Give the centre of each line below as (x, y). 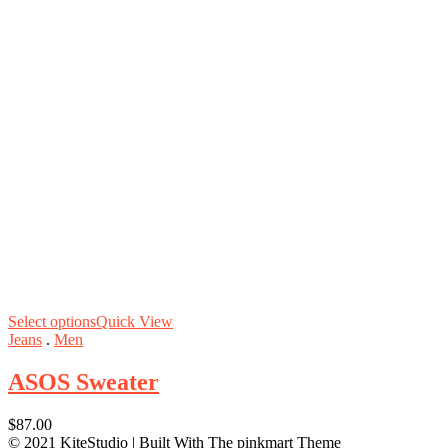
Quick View (134, 322)
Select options (52, 322)
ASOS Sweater (83, 382)
